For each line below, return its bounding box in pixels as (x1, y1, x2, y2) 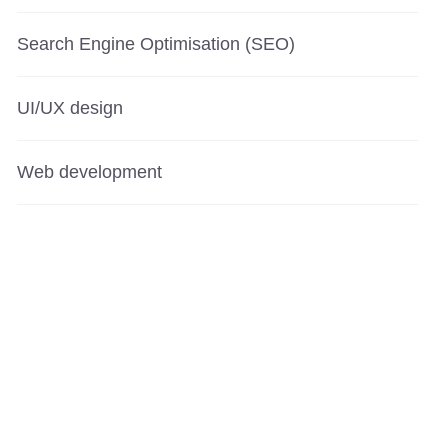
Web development (16, 162, 162, 182)
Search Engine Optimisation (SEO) (16, 34, 295, 54)
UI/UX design (16, 98, 123, 118)
